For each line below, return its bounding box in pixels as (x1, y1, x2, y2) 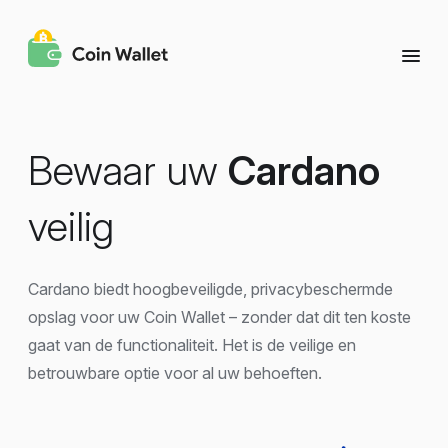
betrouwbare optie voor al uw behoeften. (28, 363, 322, 383)
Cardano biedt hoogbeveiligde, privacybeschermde (28, 279, 393, 299)
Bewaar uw (28, 146, 228, 195)
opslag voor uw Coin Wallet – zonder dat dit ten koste (28, 307, 411, 327)
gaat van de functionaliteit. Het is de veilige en (28, 335, 356, 355)
